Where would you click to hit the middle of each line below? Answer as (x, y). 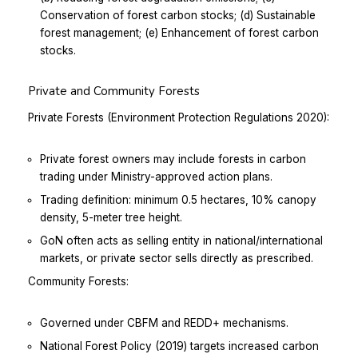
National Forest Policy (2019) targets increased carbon (179, 346)
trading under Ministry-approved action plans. (156, 176)
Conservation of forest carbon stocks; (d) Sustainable (178, 15)
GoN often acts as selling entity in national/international (181, 240)
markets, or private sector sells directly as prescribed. (177, 258)
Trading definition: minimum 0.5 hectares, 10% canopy (178, 199)
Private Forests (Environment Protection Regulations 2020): (179, 117)
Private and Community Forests (114, 91)
